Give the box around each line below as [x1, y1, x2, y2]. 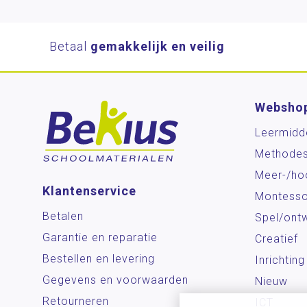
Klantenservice [42, 184, 136, 199]
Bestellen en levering [42, 252, 155, 266]
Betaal [49, 38, 90, 53]
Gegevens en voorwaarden [42, 273, 188, 287]
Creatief [255, 232, 298, 245]
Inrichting [255, 253, 305, 267]
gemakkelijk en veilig [90, 38, 225, 53]
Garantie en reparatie [42, 231, 158, 245]
